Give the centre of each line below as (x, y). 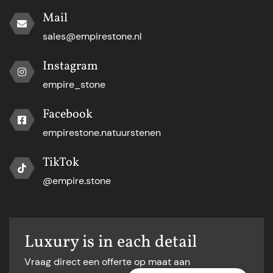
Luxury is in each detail (111, 242)
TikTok (61, 162)
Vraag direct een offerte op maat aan (107, 261)
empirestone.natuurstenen (102, 132)
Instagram (70, 66)
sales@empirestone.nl (92, 36)
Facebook (68, 114)
